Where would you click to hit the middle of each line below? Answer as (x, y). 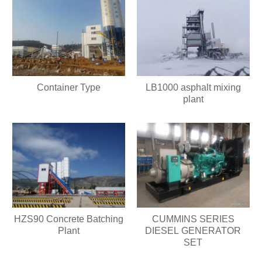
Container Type (69, 88)
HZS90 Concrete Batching (69, 219)
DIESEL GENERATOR (193, 230)
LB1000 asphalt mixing (193, 88)
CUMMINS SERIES (193, 219)
